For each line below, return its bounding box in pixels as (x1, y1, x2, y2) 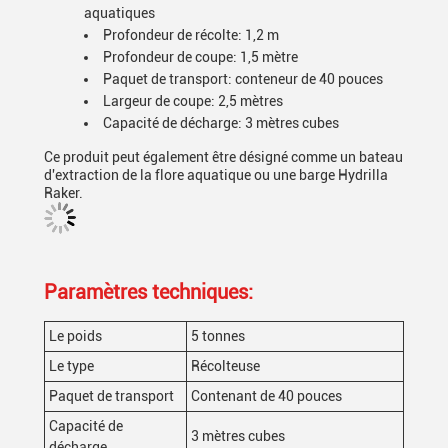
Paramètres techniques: (44, 280, 253, 304)
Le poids (49, 328, 102, 344)
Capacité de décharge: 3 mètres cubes (103, 115, 339, 131)
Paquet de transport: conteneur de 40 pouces (103, 71, 383, 87)
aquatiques (84, 5, 155, 21)
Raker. (44, 185, 83, 201)
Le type (49, 358, 94, 374)
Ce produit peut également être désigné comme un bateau (44, 149, 403, 165)
